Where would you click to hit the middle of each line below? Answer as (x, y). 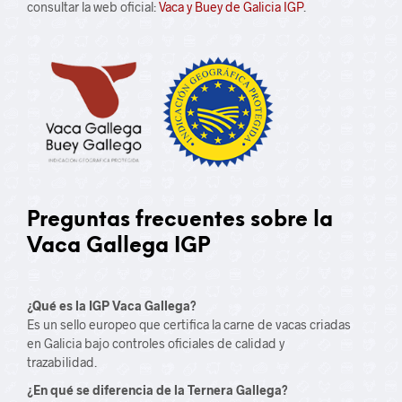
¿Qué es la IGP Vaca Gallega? (112, 306)
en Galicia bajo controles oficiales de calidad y (156, 343)
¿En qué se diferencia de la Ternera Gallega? (157, 390)
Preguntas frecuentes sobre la (180, 221)
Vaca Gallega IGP (118, 247)
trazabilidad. (62, 362)
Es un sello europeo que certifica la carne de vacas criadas (189, 324)
